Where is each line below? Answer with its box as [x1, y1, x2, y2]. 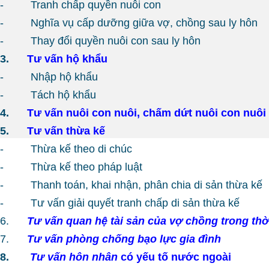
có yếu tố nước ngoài [118, 250, 231, 263]
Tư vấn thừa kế [27, 124, 105, 137]
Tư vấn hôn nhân [30, 250, 118, 263]
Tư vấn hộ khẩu [27, 52, 107, 65]
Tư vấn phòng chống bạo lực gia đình [27, 232, 221, 245]
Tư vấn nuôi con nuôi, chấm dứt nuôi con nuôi [27, 106, 266, 119]
